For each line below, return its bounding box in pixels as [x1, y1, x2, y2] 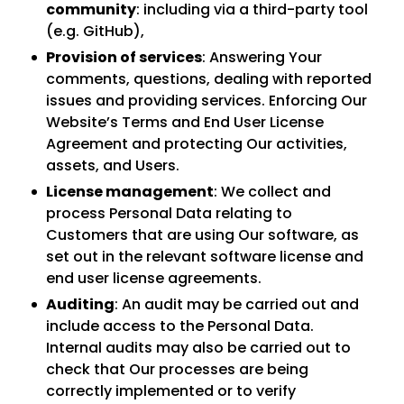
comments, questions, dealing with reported [46, 69, 372, 89]
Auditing [46, 294, 115, 315]
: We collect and [214, 181, 331, 202]
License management [46, 181, 214, 202]
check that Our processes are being [46, 359, 308, 380]
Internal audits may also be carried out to [46, 337, 351, 358]
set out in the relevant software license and [46, 246, 363, 267]
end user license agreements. [46, 268, 262, 289]
